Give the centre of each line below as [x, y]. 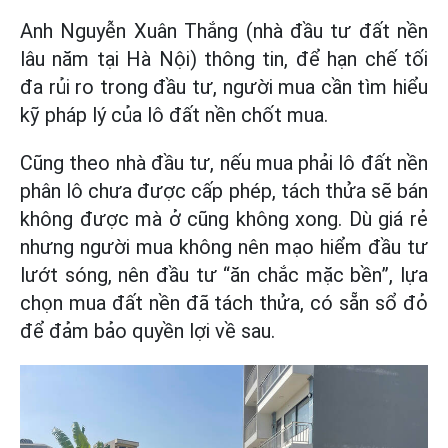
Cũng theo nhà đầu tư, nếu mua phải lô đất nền [224, 163]
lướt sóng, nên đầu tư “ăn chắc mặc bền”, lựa [224, 275]
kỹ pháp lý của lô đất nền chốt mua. [174, 115]
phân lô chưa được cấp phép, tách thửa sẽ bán [224, 191]
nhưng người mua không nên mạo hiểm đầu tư [224, 247]
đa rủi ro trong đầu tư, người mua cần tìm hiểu [224, 87]
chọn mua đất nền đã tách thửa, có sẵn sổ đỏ [224, 303]
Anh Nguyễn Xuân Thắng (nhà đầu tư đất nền [224, 31]
